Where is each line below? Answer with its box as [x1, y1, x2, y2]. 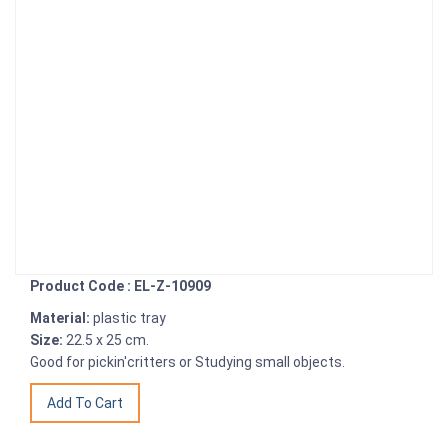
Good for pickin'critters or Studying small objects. [30, 354, 345, 370]
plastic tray [90, 310, 169, 326]
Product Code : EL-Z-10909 [30, 278, 211, 294]
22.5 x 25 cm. [66, 332, 149, 348]
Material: [30, 310, 90, 326]
